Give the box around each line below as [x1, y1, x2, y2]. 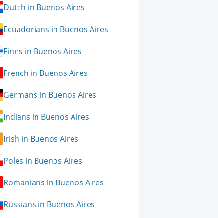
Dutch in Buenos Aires [3, 1, 85, 13]
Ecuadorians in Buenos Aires [3, 23, 109, 35]
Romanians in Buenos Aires [3, 177, 104, 188]
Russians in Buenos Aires [3, 199, 95, 210]
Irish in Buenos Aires [3, 133, 79, 144]
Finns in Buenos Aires [3, 45, 82, 56]
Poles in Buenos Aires [3, 155, 83, 166]
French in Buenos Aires [3, 67, 88, 78]
